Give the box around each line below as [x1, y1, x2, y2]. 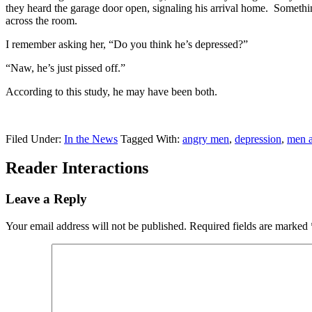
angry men [182, 132, 229, 145]
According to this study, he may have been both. [6, 85, 217, 97]
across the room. [6, 14, 77, 26]
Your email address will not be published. [6, 220, 187, 233]
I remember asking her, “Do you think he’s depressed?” [6, 38, 248, 50]
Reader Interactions [6, 159, 148, 178]
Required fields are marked [187, 220, 311, 233]
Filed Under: [6, 132, 64, 145]
